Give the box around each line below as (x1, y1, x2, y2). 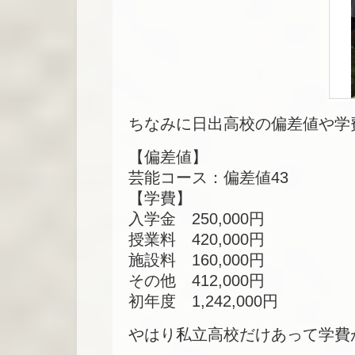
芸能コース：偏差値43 (128, 168, 288, 186)
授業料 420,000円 (128, 230, 265, 248)
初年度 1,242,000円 (128, 292, 278, 310)
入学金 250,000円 (128, 209, 265, 227)
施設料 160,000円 (128, 250, 265, 269)
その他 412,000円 (128, 271, 265, 289)
